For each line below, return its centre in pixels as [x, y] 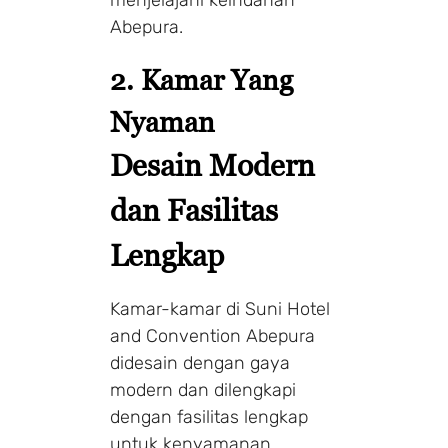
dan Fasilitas [194, 210]
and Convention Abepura [212, 335]
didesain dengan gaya [200, 362]
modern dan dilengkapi [203, 389]
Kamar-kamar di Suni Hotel [220, 308]
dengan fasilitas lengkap [209, 416]
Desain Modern [212, 165]
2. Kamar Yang [201, 79]
